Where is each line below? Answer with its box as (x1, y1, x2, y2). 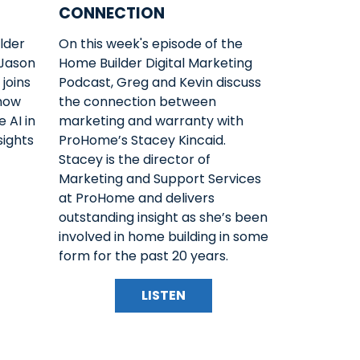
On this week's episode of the (59, 34, 243, 53)
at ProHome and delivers (59, 188, 215, 207)
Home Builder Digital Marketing (59, 53, 252, 72)
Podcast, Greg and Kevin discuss (59, 72, 261, 92)
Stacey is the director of (59, 149, 211, 169)
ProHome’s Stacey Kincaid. (59, 130, 226, 149)
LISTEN (141, 285, 186, 305)
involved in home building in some (59, 227, 268, 246)
